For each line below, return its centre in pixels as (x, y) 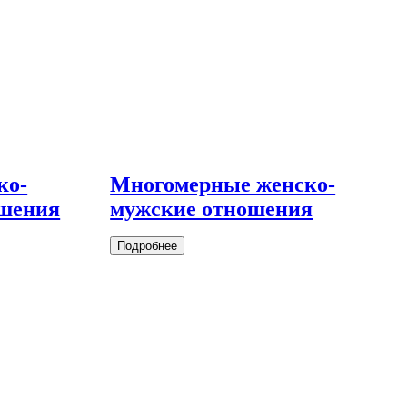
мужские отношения (212, 209)
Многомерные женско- (223, 185)
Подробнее (148, 246)
